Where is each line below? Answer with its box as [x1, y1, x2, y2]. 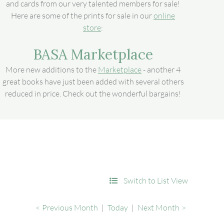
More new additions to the [5, 64, 98, 74]
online [153, 10, 175, 20]
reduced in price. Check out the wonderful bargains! [5, 88, 181, 98]
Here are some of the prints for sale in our [11, 10, 153, 20]
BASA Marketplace [33, 45, 153, 63]
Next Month [137, 202, 179, 212]
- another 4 [141, 64, 180, 74]
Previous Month [42, 202, 98, 212]
